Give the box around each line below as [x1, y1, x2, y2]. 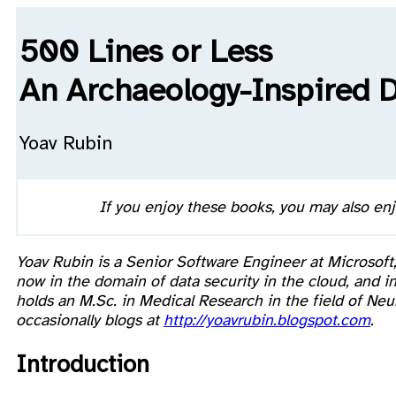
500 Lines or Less [19, 32, 272, 72]
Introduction [16, 349, 149, 380]
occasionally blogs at [16, 309, 164, 330]
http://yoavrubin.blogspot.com [164, 309, 370, 330]
